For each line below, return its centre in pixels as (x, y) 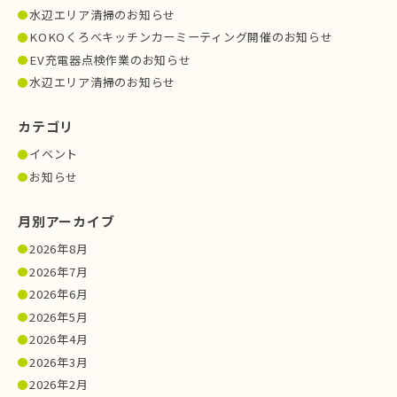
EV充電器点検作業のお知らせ (110, 59)
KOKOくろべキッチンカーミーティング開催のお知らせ (181, 37)
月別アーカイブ (66, 222)
